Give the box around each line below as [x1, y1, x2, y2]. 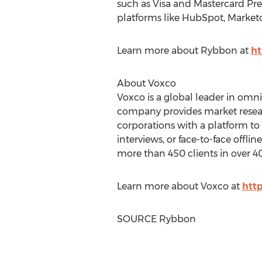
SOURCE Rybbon [116, 213, 196, 225]
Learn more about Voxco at [116, 181, 242, 192]
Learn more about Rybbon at [116, 45, 251, 56]
